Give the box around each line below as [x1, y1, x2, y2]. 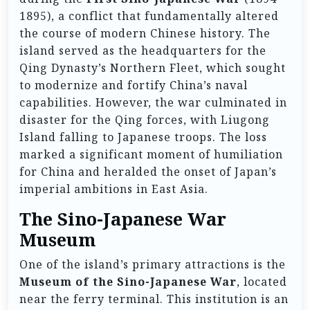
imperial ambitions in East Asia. [19, 181, 208, 197]
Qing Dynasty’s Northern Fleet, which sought [19, 60, 286, 75]
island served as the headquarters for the [19, 42, 266, 58]
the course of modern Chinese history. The [19, 25, 271, 41]
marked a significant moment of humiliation [19, 146, 283, 162]
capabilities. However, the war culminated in [19, 94, 287, 110]
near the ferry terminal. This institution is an [19, 291, 289, 307]
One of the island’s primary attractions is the [19, 256, 286, 272]
